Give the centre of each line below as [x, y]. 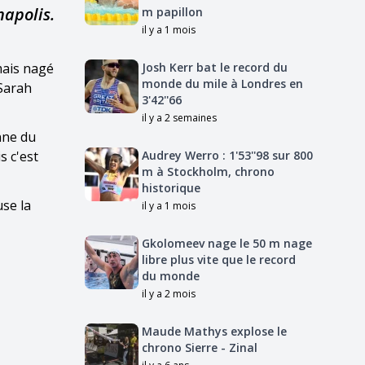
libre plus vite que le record [219, 259]
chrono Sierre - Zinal [200, 347]
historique [171, 188]
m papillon [172, 12]
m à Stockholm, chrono [208, 172]
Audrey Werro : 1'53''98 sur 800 [227, 155]
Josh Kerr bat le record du [215, 67]
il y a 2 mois [169, 294]
